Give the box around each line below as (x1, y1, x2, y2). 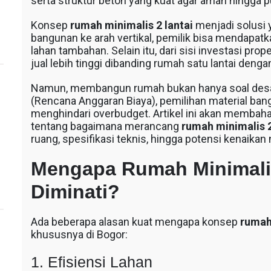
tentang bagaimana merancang (30, 120, 181, 132)
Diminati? (30, 181, 120, 203)
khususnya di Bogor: (30, 228, 128, 241)
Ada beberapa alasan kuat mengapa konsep (30, 215, 240, 228)
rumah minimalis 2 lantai (70, 19, 193, 31)
